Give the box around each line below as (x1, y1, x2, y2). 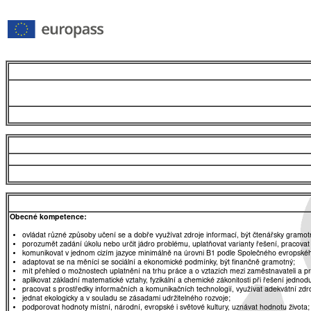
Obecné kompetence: (10, 213, 87, 221)
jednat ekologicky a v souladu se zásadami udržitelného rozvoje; (22, 294, 230, 303)
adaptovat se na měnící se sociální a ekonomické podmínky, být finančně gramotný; (22, 258, 295, 267)
